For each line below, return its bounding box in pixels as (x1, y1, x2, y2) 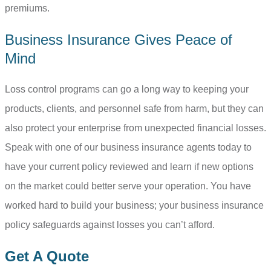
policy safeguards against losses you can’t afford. (5, 220, 215, 230)
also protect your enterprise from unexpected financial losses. (5, 123, 266, 134)
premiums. (5, 3, 52, 14)
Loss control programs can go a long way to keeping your (5, 84, 249, 95)
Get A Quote (5, 248, 89, 265)
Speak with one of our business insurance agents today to (5, 142, 252, 153)
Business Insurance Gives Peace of (5, 31, 232, 48)
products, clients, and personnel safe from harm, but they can (5, 103, 264, 114)
